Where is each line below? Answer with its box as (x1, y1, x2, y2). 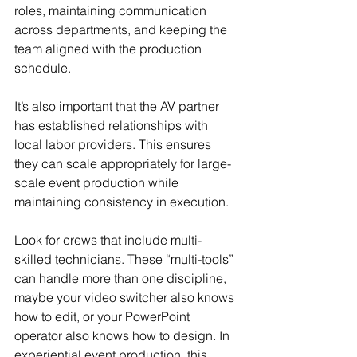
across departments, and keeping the (14, 22, 230, 37)
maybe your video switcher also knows (14, 289, 237, 305)
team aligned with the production (14, 41, 205, 57)
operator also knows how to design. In (14, 328, 233, 343)
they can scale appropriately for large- (14, 155, 231, 171)
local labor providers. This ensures (14, 136, 214, 152)
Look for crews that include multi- (14, 232, 202, 248)
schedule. (14, 60, 71, 76)
